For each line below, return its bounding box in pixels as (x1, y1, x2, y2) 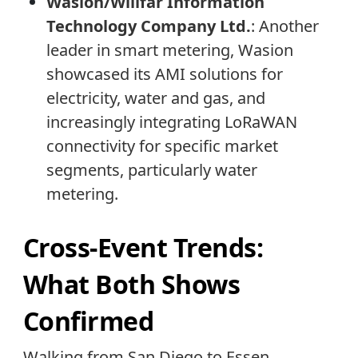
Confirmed (22, 303, 154, 338)
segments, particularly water (46, 158, 257, 181)
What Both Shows (22, 266, 241, 301)
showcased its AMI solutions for (46, 62, 283, 85)
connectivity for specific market (46, 134, 278, 157)
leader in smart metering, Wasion (46, 38, 293, 61)
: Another (250, 14, 319, 37)
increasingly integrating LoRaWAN (46, 110, 297, 133)
